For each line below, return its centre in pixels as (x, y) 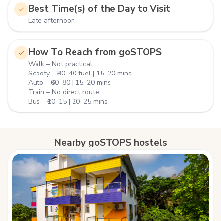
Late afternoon (52, 20)
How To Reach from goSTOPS (95, 52)
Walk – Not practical (60, 64)
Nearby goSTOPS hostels (110, 143)
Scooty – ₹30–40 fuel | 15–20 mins (80, 73)
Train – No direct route (64, 92)
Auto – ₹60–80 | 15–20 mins (70, 83)
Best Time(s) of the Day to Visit (99, 9)
